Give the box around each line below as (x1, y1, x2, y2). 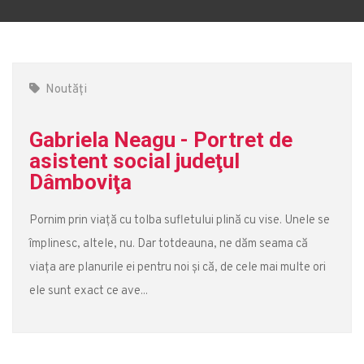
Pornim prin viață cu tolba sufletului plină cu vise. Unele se (29, 213, 330, 228)
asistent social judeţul (29, 149, 240, 173)
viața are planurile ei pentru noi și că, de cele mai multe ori (29, 260, 326, 275)
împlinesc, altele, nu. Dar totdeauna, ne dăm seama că (29, 236, 308, 252)
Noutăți (45, 82, 87, 97)
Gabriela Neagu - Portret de (29, 128, 292, 152)
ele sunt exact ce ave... (29, 284, 148, 299)
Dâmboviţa (29, 170, 132, 194)
